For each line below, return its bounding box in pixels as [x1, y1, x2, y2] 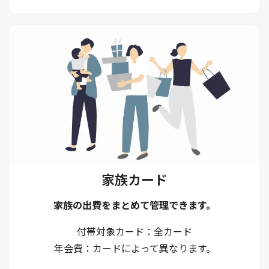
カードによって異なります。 [92, 241, 216, 255]
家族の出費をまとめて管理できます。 [53, 198, 216, 212]
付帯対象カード [77, 225, 144, 238]
